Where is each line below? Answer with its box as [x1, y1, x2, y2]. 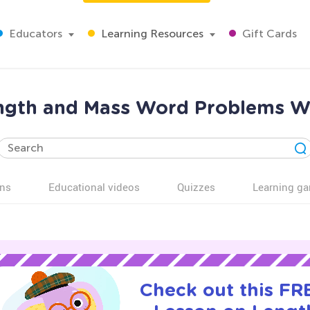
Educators [6, 27, 62, 40]
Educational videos [48, 180, 140, 194]
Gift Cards [239, 27, 297, 40]
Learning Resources [98, 27, 203, 40]
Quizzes [177, 180, 215, 194]
